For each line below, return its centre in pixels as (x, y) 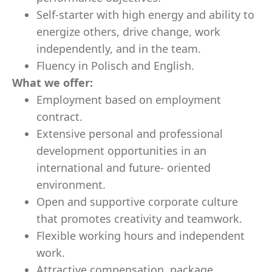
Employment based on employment (129, 100)
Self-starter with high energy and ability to (145, 15)
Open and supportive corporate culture (137, 202)
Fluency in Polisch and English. (115, 66)
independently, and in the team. (119, 49)
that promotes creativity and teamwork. (139, 219)
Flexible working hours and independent (141, 236)
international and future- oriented (124, 168)
